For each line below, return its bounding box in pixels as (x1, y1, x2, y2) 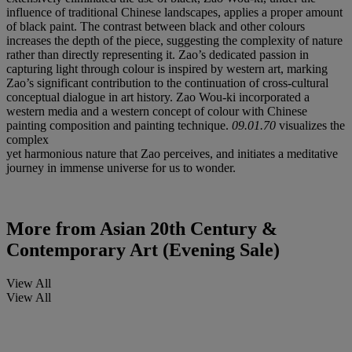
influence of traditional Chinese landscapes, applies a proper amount (6, 5, 343, 19)
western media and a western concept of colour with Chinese (6, 104, 307, 118)
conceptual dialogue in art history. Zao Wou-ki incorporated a (6, 90, 310, 104)
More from (6, 218, 96, 240)
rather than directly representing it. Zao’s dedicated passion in (6, 47, 309, 61)
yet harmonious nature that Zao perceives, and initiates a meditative (6, 146, 338, 160)
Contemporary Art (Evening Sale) (6, 240, 280, 261)
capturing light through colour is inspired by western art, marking (6, 61, 328, 75)
